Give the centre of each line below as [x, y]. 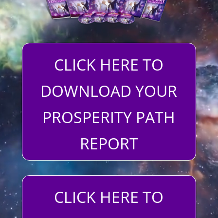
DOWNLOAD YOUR [109, 91]
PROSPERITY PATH [109, 117]
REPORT [109, 144]
